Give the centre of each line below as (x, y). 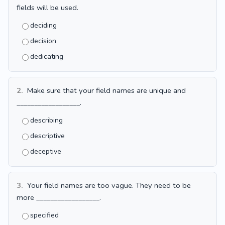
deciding (43, 25)
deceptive (46, 151)
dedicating (47, 57)
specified (44, 215)
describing (46, 120)
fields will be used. (47, 8)
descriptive (47, 136)
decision (43, 41)
